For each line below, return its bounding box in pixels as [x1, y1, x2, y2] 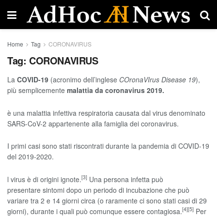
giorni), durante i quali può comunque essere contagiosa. [7, 206, 182, 216]
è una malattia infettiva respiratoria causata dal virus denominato [7, 108, 205, 118]
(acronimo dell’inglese [48, 75, 119, 84]
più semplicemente [7, 85, 67, 95]
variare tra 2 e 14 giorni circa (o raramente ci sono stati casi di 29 [7, 195, 207, 205]
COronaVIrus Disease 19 [119, 75, 196, 84]
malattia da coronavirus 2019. [67, 85, 164, 95]
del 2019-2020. [7, 152, 54, 161]
